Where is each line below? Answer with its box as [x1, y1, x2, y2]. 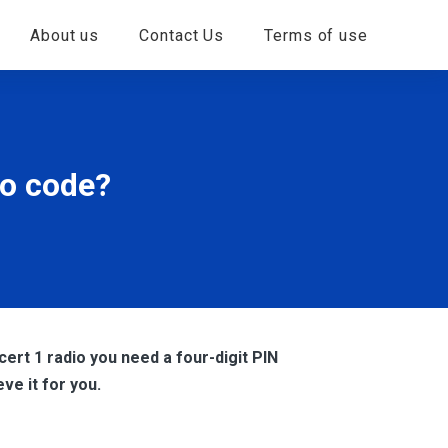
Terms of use [264, 25, 368, 45]
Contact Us [139, 25, 225, 45]
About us [29, 25, 100, 45]
